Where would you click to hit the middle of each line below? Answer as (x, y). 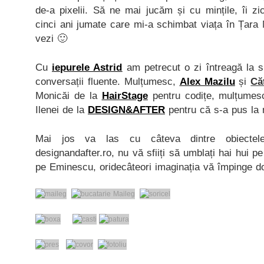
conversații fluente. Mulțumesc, (108, 81)
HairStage (125, 95)
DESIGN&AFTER (126, 110)
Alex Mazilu (207, 81)
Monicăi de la (69, 95)
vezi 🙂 (51, 38)
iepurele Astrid (87, 67)
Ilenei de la (62, 110)
